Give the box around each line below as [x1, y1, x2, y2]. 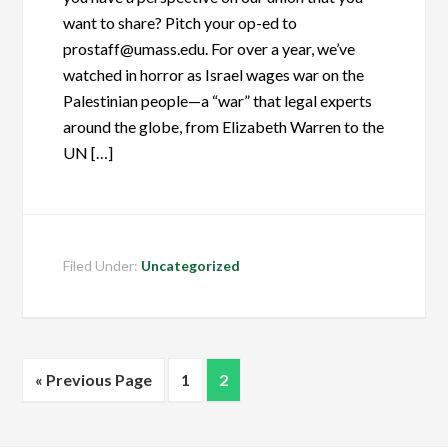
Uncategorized [141, 257, 241, 274]
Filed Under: [63, 257, 142, 274]
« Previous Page [35, 370, 153, 389]
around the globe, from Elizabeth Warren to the [63, 117, 385, 136]
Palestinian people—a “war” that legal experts [63, 91, 373, 110]
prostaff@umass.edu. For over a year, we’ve [63, 39, 356, 58]
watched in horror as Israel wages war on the [63, 65, 365, 84]
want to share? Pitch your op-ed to [63, 13, 298, 32]
